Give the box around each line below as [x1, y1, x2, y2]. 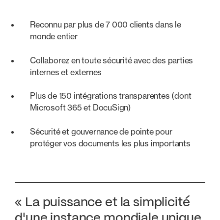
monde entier [30, 31, 78, 42]
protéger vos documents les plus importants [30, 138, 191, 148]
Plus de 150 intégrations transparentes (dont [30, 91, 192, 101]
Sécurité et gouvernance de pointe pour [30, 126, 172, 137]
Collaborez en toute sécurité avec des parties [30, 55, 193, 65]
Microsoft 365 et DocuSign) [30, 103, 131, 113]
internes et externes [30, 67, 102, 77]
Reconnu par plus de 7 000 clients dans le [30, 20, 181, 30]
